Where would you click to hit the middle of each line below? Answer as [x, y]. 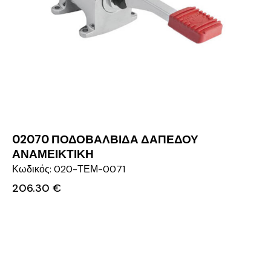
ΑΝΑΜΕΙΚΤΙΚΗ [53, 154]
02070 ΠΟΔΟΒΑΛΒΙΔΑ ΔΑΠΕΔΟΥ [105, 139]
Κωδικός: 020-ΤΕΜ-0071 [69, 169]
